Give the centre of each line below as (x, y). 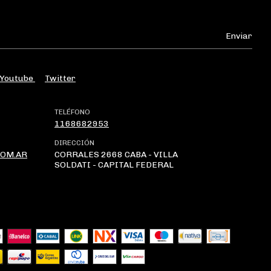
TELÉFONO (72, 112)
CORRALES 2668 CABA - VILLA (116, 154)
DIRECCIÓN (74, 142)
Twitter (60, 78)
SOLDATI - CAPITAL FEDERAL (114, 165)
